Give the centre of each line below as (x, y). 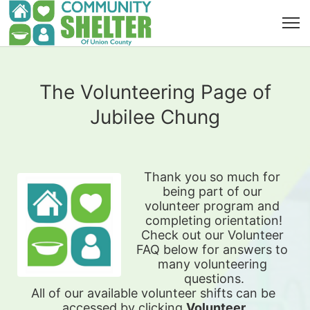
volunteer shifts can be (208, 293)
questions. (214, 279)
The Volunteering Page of (155, 92)
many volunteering (212, 264)
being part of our (212, 191)
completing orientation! (214, 220)
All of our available (86, 293)
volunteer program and (212, 206)
